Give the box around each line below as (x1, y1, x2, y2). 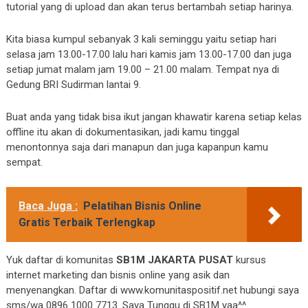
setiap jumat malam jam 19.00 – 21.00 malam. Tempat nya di (5, 63, 279, 76)
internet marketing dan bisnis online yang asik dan (5, 269, 230, 282)
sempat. (5, 156, 43, 169)
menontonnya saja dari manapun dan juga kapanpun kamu (5, 141, 268, 154)
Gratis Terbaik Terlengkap (18, 216, 155, 230)
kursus (232, 254, 266, 267)
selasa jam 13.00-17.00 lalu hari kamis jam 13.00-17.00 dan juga (5, 48, 291, 61)
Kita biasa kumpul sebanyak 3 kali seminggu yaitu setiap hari (5, 33, 276, 46)
